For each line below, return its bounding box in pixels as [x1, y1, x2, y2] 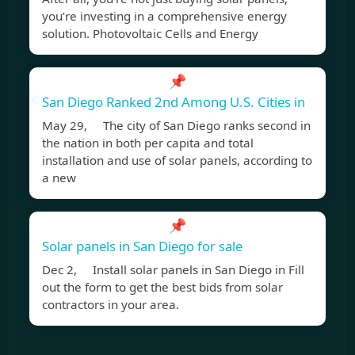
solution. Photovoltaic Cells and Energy [42, 25, 258, 42]
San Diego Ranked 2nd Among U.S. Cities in [42, 93, 305, 112]
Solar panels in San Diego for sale [42, 237, 242, 256]
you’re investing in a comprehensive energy [42, 8, 287, 25]
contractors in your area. [42, 296, 179, 313]
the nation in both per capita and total [42, 135, 254, 151]
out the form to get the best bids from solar [42, 279, 283, 296]
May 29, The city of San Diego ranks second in [42, 117, 311, 134]
